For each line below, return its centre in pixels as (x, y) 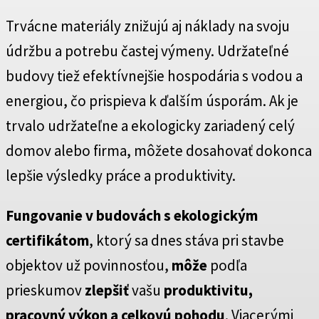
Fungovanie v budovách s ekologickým (132, 216)
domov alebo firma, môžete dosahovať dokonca (159, 151)
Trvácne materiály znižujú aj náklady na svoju (148, 26)
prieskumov (45, 291)
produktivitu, (208, 291)
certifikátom (47, 241)
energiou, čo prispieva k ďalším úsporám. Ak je (152, 101)
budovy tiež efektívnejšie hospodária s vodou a (154, 76)
